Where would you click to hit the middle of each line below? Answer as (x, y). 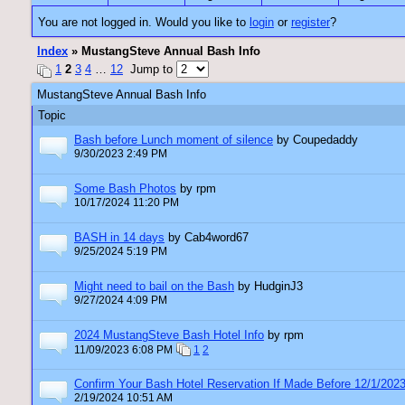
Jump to (150, 69)
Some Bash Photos (125, 188)
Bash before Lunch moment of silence (174, 140)
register (311, 22)
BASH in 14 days (119, 237)
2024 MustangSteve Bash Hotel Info (169, 335)
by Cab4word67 (208, 237)
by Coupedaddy (317, 140)
